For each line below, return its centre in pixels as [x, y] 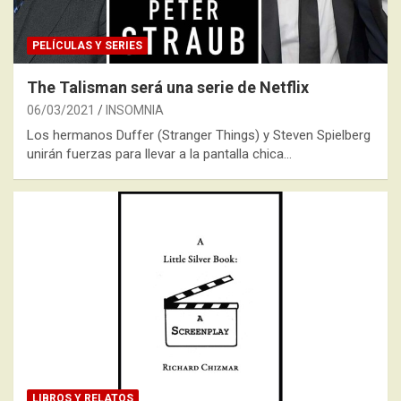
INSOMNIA [135, 111]
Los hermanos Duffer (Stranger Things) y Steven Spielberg [199, 136]
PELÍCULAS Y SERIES [87, 46]
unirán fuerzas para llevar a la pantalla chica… [159, 154]
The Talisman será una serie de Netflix [168, 88]
